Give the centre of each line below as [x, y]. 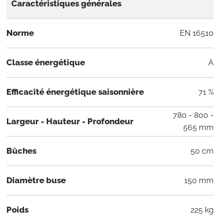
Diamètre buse [36, 180]
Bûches [21, 151]
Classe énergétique [46, 63]
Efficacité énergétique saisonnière [75, 92]
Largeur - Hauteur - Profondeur [70, 122]
